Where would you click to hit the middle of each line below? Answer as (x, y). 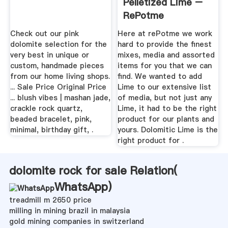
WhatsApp (81, 187)
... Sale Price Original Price (58, 87)
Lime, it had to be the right (167, 108)
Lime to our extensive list (165, 87)
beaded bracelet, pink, (51, 119)
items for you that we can (165, 65)
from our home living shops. (60, 76)
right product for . (151, 140)
